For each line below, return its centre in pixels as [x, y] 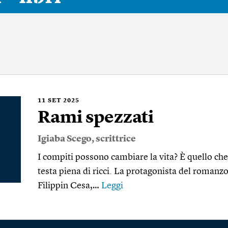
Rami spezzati [96, 118]
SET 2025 [64, 101]
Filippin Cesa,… [69, 186]
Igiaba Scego [65, 139]
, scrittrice [114, 139]
